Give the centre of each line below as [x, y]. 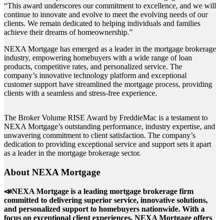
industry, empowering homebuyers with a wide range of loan [98, 58]
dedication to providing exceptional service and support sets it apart [108, 144]
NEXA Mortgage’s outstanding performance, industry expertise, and [110, 127]
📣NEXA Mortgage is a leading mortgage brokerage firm [99, 191]
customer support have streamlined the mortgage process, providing [108, 84]
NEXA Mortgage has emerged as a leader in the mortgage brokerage [110, 49]
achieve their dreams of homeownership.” [68, 32]
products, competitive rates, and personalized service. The [93, 67]
